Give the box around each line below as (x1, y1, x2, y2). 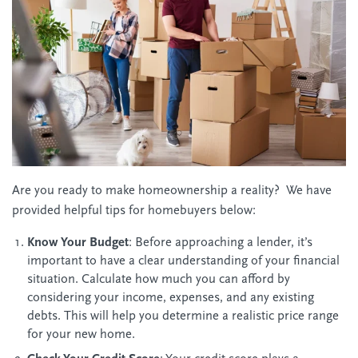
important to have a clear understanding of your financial (26, 255, 340, 268)
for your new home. (26, 328, 135, 342)
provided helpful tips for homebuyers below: (12, 204, 256, 217)
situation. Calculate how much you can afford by (26, 273, 290, 287)
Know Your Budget (26, 237, 129, 250)
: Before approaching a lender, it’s (128, 237, 312, 250)
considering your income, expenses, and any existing (26, 292, 314, 305)
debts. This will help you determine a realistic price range (26, 310, 339, 324)
